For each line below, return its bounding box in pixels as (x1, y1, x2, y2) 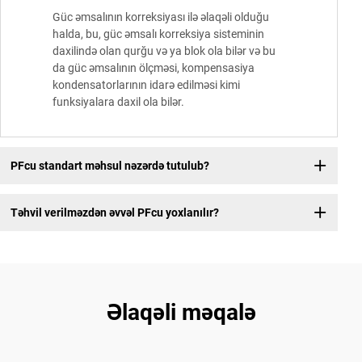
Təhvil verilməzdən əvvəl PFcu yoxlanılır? (10, 205, 219, 219)
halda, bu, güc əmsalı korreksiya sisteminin (53, 27, 264, 41)
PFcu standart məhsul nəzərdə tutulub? (10, 158, 209, 172)
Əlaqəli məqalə (106, 299, 256, 326)
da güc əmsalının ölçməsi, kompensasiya (53, 61, 255, 75)
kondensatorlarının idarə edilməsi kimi (53, 78, 240, 92)
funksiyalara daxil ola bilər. (53, 95, 184, 109)
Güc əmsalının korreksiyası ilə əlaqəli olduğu (53, 11, 269, 24)
